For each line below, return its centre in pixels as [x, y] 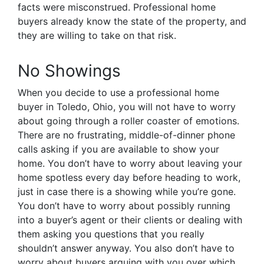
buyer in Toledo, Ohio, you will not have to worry [127, 107]
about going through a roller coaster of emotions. [128, 121]
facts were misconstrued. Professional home [117, 7]
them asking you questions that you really [111, 234]
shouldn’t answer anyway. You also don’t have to [126, 248]
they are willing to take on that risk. [97, 36]
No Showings [69, 71]
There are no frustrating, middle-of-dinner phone [126, 135]
